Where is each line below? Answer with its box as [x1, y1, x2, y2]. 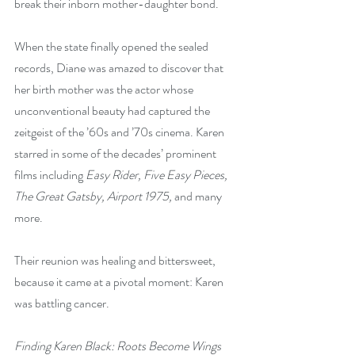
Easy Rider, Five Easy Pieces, [86, 165, 230, 184]
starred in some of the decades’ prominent [14, 143, 219, 162]
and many [172, 186, 224, 205]
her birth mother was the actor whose [14, 79, 196, 98]
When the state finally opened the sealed [14, 36, 211, 55]
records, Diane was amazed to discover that [14, 58, 226, 77]
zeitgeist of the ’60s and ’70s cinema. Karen [14, 122, 227, 141]
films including [14, 165, 86, 184]
